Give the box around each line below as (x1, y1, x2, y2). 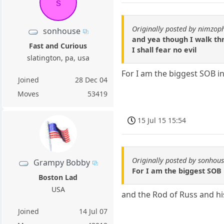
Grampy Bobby (33, 156, 90, 168)
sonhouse (43, 25, 81, 36)
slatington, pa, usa (26, 52, 89, 62)
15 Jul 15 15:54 (137, 115, 186, 125)
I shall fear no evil (132, 45, 197, 55)
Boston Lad (38, 172, 78, 182)
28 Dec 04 (75, 74, 108, 84)
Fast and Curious (29, 40, 87, 50)
